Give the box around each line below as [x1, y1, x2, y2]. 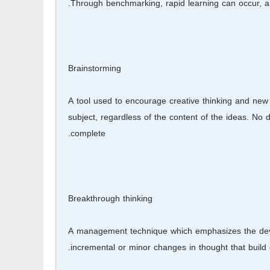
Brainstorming [68, 60, 121, 77]
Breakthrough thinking [68, 190, 152, 207]
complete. [71, 125, 105, 142]
